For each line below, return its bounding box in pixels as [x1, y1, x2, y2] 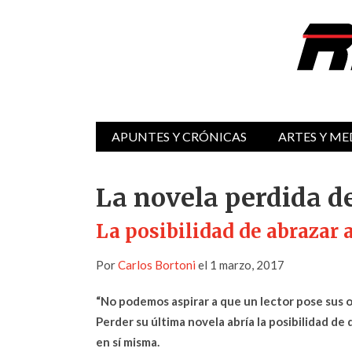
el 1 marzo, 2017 [196, 258, 284, 272]
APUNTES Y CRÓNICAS [112, 129, 247, 144]
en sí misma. [96, 335, 159, 349]
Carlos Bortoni [118, 258, 196, 272]
